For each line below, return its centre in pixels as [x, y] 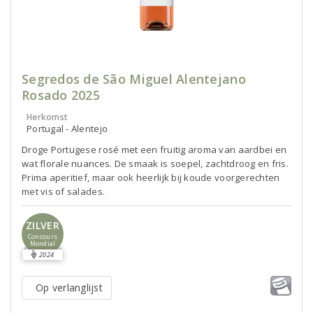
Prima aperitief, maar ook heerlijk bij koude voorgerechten [151, 177]
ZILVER [43, 225]
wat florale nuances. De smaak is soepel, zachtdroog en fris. [155, 163]
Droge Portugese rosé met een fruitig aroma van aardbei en [154, 150]
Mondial [43, 243]
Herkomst [48, 117]
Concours [43, 236]
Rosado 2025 [61, 95]
